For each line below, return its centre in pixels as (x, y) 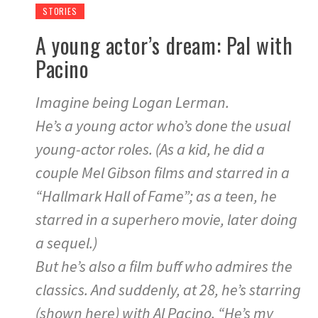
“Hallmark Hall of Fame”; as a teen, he (156, 196)
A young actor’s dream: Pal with (164, 45)
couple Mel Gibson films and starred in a (163, 172)
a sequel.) (66, 242)
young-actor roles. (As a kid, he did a (150, 149)
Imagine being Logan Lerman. (132, 102)
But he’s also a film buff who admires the (164, 266)
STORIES (60, 11)
